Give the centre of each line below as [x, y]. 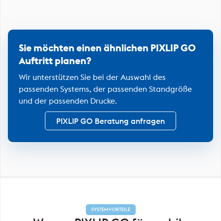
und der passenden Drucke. [68, 100]
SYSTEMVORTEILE [110, 209]
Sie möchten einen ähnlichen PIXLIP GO [107, 47]
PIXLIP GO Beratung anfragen [110, 121]
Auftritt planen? [55, 60]
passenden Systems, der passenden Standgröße [105, 89]
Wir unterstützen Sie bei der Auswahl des [92, 77]
